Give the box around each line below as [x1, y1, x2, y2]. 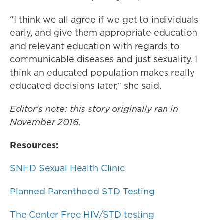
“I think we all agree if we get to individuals [10, 13, 198, 26]
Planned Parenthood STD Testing [10, 185, 155, 198]
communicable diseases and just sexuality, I [10, 53, 197, 66]
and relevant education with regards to [10, 40, 180, 53]
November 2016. [10, 116, 81, 129]
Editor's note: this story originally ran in [10, 103, 178, 115]
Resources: [10, 139, 58, 152]
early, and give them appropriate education [10, 27, 197, 39]
